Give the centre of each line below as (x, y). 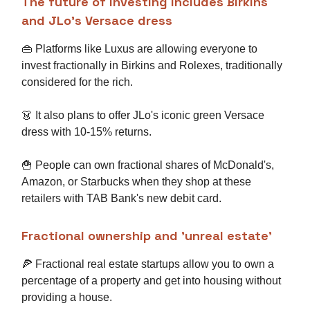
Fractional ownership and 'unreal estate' (147, 236)
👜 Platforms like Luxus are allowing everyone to (139, 49)
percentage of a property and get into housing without (151, 281)
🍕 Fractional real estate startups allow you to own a (148, 264)
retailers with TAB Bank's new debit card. (121, 199)
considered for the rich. (77, 82)
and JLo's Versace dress (97, 21)
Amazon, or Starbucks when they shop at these (136, 182)
